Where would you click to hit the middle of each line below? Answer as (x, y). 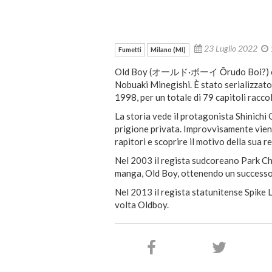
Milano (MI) (168, 49)
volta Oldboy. (142, 204)
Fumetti (130, 49)
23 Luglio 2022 (232, 49)
